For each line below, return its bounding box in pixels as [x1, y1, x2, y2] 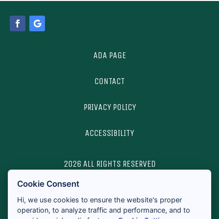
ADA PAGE [93, 50, 126, 61]
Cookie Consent [17, 179, 80, 189]
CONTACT [94, 76, 125, 87]
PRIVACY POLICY [83, 102, 136, 113]
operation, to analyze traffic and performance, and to [17, 205, 191, 214]
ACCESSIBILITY [85, 128, 134, 139]
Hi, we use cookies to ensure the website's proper [17, 195, 182, 204]
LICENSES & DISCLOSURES [66, 184, 153, 196]
